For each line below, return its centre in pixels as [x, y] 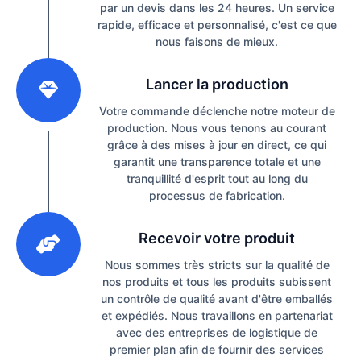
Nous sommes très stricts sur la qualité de [217, 265]
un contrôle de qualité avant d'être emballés [217, 299]
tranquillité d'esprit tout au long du [217, 179]
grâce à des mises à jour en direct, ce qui [217, 145]
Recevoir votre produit [217, 239]
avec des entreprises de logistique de [217, 333]
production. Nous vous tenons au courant [217, 128]
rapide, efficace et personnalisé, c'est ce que [217, 25]
